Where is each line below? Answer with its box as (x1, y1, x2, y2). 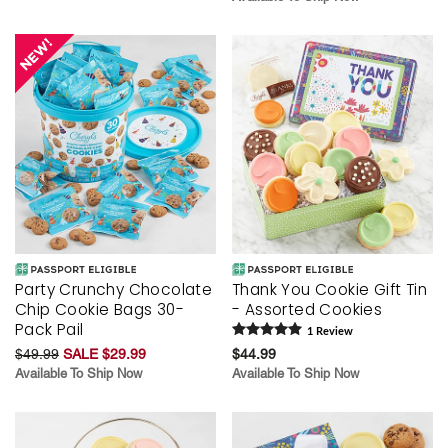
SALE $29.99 (63, 345, 146, 362)
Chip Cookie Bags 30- (15, 298, 184, 320)
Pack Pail (15, 318, 84, 340)
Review (313, 325, 353, 337)
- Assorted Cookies (232, 298, 383, 320)
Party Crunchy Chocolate (15, 278, 213, 300)
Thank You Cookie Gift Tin (232, 278, 427, 300)
